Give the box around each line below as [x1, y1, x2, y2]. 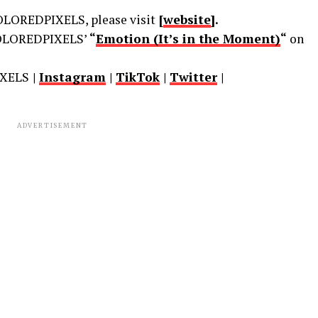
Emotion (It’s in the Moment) [96, 31, 280, 47]
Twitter [170, 69, 217, 85]
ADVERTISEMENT [16, 121, 89, 129]
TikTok [116, 69, 160, 85]
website [163, 11, 211, 28]
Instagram [39, 69, 106, 85]
